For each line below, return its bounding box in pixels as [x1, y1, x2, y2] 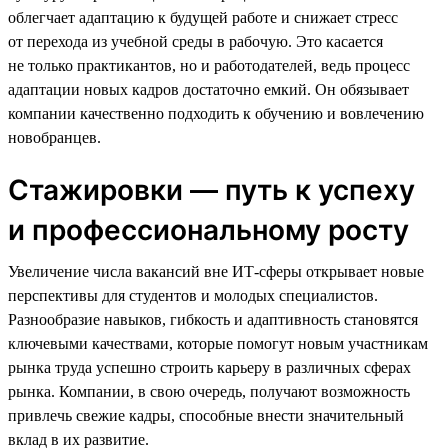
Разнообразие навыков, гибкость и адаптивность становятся [8, 310, 418, 328]
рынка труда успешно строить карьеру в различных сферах [8, 358, 411, 376]
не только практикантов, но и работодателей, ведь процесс [8, 56, 410, 74]
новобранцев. [8, 128, 101, 146]
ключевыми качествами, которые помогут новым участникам [8, 334, 428, 352]
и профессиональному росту [8, 212, 409, 247]
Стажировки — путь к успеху [8, 172, 415, 207]
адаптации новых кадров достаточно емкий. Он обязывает [8, 80, 409, 98]
